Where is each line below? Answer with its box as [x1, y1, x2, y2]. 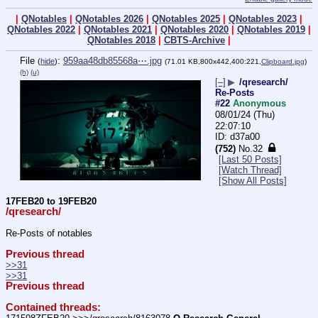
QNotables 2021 [84, 24, 152, 35]
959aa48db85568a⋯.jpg [63, 55, 162, 67]
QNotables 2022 [7, 24, 75, 35]
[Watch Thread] [219, 165, 282, 176]
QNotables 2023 [229, 13, 297, 25]
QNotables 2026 [75, 13, 143, 25]
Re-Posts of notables [6, 227, 92, 238]
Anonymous [233, 98, 286, 109]
